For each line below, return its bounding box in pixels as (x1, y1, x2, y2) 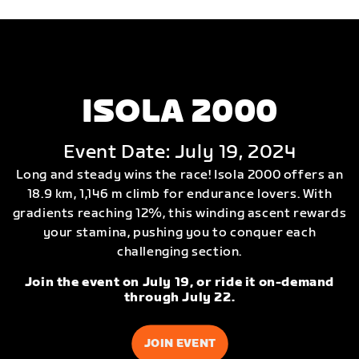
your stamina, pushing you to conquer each (42, 224, 317, 240)
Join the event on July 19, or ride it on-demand (24, 274, 335, 290)
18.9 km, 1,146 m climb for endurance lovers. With (26, 186, 333, 202)
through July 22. (123, 289, 236, 305)
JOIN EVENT (143, 337, 216, 350)
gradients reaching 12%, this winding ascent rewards (12, 205, 347, 221)
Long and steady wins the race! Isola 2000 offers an (15, 167, 344, 183)
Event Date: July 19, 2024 (63, 139, 296, 163)
